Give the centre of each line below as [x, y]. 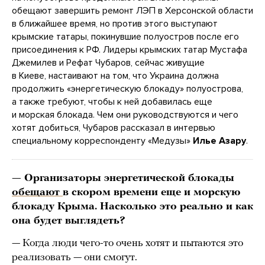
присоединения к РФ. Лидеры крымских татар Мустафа [130, 50]
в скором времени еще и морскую [151, 193]
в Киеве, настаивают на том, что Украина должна [115, 76]
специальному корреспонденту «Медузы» [102, 141]
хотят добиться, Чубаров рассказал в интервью [114, 128]
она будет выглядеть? [69, 221]
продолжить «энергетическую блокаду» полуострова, [127, 89]
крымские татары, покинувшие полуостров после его [125, 37]
